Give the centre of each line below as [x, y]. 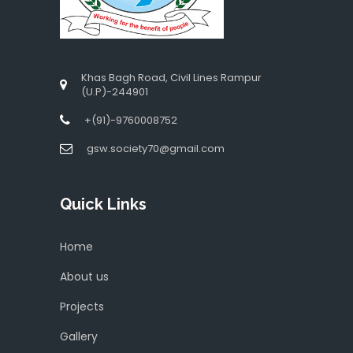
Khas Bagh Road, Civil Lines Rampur [171, 78]
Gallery [79, 336]
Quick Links [103, 204]
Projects [82, 307]
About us [84, 277]
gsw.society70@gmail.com [156, 149]
